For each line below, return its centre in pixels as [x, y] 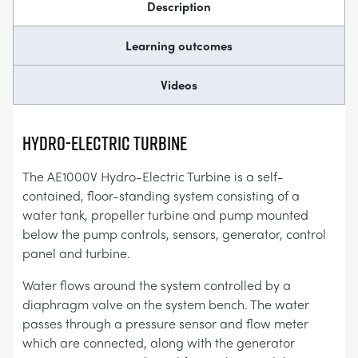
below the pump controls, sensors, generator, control [174, 234]
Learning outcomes [179, 46]
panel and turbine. [76, 253]
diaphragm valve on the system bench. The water [166, 304]
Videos [179, 85]
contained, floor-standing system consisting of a [161, 195]
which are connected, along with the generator [159, 342]
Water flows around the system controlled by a [157, 285]
